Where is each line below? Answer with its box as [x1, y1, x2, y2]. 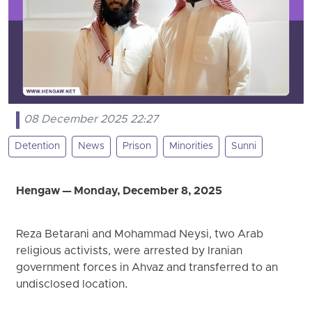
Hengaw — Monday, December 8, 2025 [16, 185, 223, 199]
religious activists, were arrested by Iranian [16, 244, 243, 259]
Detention [15, 140, 60, 154]
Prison [123, 140, 151, 154]
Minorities [169, 140, 213, 154]
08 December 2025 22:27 [24, 113, 159, 127]
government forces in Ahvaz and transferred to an [16, 261, 279, 276]
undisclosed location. [16, 278, 129, 292]
